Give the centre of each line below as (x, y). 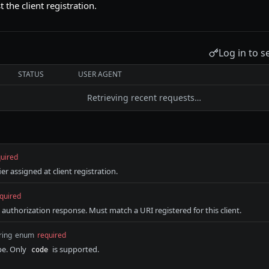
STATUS (31, 74)
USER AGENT (100, 74)
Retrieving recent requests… (144, 98)
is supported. (75, 249)
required (52, 235)
